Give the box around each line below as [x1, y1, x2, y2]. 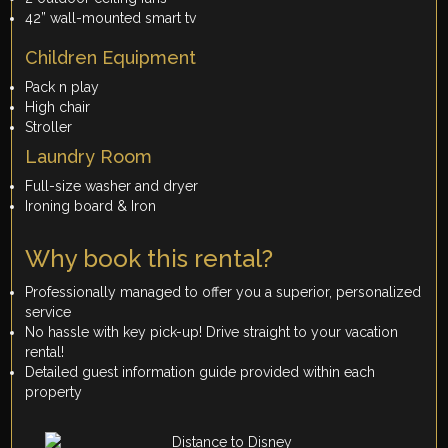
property [25, 384, 83, 401]
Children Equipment [25, 47, 197, 69]
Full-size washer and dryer [25, 178, 199, 195]
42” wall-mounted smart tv [25, 10, 201, 27]
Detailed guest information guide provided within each [25, 364, 376, 381]
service [25, 304, 72, 321]
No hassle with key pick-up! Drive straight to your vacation [25, 324, 399, 341]
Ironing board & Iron [25, 198, 157, 215]
